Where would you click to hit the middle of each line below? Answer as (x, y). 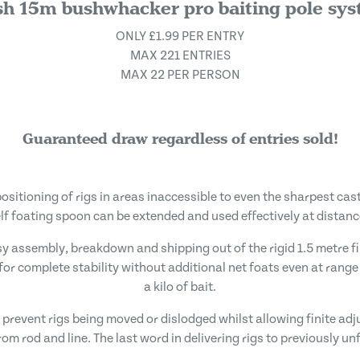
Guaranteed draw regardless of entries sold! (180, 138)
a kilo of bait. (180, 286)
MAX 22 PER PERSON (180, 74)
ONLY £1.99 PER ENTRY (180, 36)
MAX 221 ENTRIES (180, 55)
